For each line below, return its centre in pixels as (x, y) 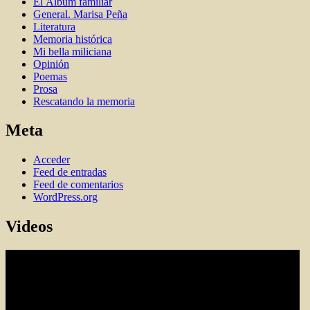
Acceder (52, 160)
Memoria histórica (73, 39)
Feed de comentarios (78, 185)
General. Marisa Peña (80, 14)
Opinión (51, 64)
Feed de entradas (70, 172)
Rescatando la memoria (84, 101)
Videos (29, 227)
